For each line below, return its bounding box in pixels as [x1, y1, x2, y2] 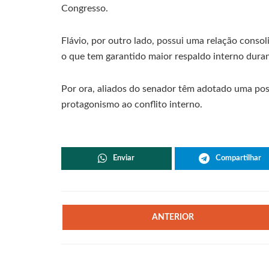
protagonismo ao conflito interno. [61, 99, 202, 109]
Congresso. [61, 3, 108, 13]
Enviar [113, 154, 135, 162]
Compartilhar [215, 154, 261, 162]
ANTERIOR [152, 213, 195, 222]
